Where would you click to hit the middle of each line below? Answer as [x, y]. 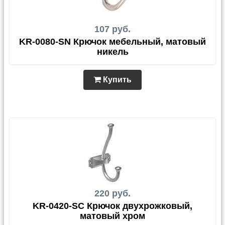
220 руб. [113, 193]
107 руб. [113, 29]
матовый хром [113, 216]
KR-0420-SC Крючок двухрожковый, [113, 206]
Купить [116, 80]
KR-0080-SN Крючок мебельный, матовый [113, 42]
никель [113, 52]
